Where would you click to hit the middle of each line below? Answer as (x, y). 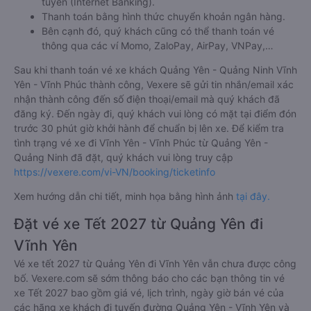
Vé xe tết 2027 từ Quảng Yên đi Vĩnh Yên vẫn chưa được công (155, 264)
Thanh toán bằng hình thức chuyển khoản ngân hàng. (163, 17)
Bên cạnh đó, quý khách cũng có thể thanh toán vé (158, 31)
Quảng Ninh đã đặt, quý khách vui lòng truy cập (124, 158)
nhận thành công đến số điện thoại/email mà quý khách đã (147, 99)
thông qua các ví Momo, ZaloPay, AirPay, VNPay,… (158, 46)
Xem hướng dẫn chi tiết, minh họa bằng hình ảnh (125, 196)
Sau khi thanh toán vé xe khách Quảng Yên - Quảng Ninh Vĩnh (155, 70)
